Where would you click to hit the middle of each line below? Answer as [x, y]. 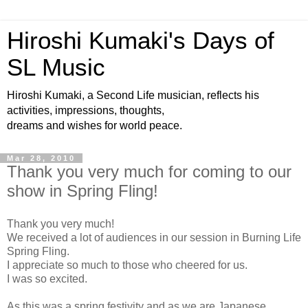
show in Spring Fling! [82, 191]
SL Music [56, 67]
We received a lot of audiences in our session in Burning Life [154, 237]
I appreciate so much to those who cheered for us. [127, 265]
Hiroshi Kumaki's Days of [141, 41]
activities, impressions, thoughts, [86, 110]
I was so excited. [47, 278]
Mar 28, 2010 [41, 158]
